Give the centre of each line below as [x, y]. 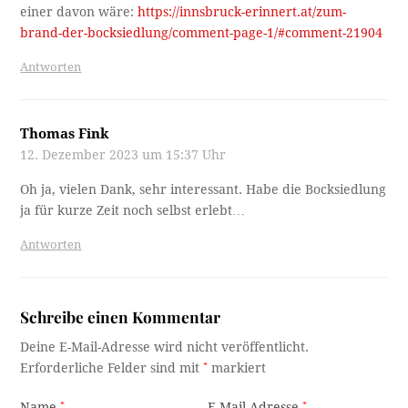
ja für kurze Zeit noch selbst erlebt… [133, 210]
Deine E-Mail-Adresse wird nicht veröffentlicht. [165, 347]
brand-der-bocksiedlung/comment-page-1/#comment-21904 [202, 32]
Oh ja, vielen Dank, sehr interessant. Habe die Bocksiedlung [204, 189]
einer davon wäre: [79, 11]
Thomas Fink [65, 133]
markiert [237, 367]
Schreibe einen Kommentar [121, 316]
